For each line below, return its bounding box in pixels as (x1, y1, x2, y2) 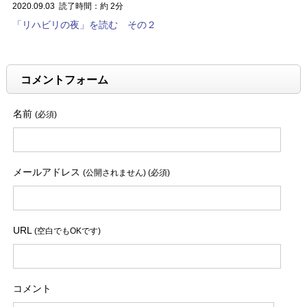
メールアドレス (12, 166, 83, 177)
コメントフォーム (20, 73, 108, 86)
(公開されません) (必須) (82, 167, 170, 177)
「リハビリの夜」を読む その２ (12, 19, 156, 30)
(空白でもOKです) (34, 225, 101, 235)
